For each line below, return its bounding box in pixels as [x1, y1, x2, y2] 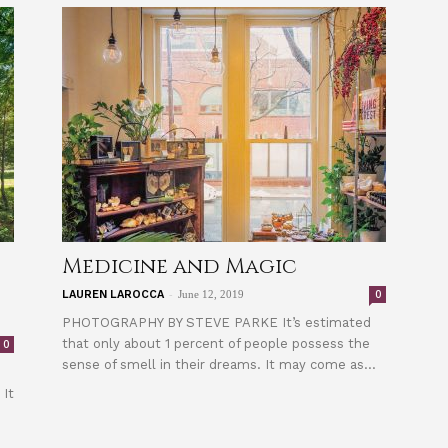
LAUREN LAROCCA [62, 288, 164, 301]
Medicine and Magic [62, 253, 297, 281]
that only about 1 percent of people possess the [62, 336, 370, 351]
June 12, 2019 [178, 288, 244, 300]
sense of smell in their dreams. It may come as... [62, 357, 376, 372]
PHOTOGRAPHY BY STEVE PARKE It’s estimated [62, 315, 371, 330]
